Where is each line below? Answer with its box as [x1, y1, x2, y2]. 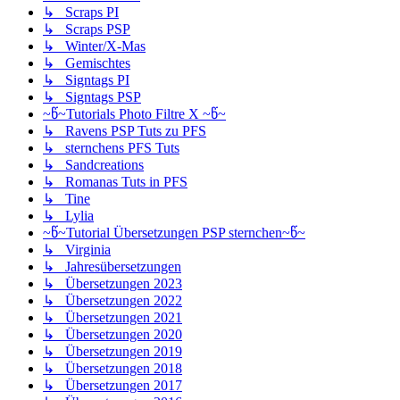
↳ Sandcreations [43, 156, 144, 172]
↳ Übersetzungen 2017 [43, 377, 182, 393]
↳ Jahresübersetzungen [43, 258, 181, 274]
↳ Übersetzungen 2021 [43, 309, 182, 325]
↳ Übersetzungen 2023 [43, 275, 182, 291]
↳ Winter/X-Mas [43, 37, 146, 54]
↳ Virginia [43, 241, 111, 257]
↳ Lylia [43, 207, 94, 223]
